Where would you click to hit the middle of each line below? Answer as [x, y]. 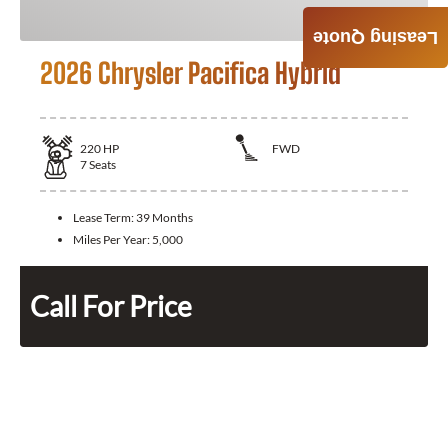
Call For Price [111, 305]
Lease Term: [104, 217]
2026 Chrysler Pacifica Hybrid [190, 72]
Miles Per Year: [112, 239]
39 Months [164, 217]
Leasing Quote [375, 38]
